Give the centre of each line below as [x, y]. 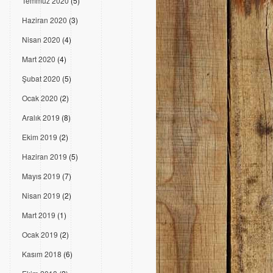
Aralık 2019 [41, 117]
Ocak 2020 [40, 98]
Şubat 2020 [41, 78]
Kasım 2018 [42, 254]
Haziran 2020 [44, 20]
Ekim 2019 [40, 137]
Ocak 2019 [40, 234]
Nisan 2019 [41, 195]
